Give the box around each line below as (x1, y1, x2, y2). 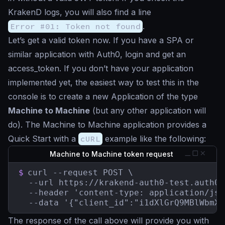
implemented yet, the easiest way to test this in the (8, 77, 199, 88)
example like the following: (102, 134, 206, 144)
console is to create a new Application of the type (8, 91, 198, 102)
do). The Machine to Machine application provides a (8, 120, 206, 130)
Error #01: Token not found (10, 21, 141, 32)
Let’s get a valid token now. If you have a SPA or (8, 35, 194, 46)
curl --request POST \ (28, 168, 133, 178)
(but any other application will (90, 105, 206, 116)
